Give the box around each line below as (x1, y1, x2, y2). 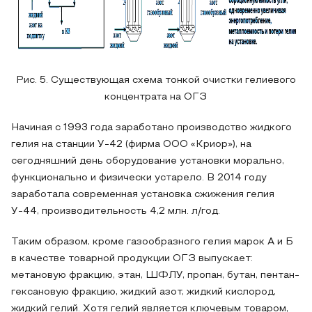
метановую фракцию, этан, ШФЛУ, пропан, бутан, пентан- (11, 271, 299, 280)
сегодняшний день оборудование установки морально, (11, 157, 284, 166)
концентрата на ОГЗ (104, 93, 208, 102)
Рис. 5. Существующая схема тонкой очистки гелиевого (15, 76, 296, 85)
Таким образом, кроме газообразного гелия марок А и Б (11, 237, 293, 247)
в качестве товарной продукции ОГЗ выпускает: (11, 254, 253, 263)
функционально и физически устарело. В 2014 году (11, 173, 267, 182)
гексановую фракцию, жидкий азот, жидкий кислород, (11, 288, 276, 297)
